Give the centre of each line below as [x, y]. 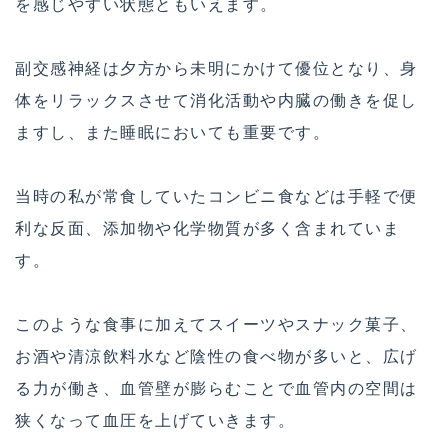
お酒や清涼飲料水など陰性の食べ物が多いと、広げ [216, 356]
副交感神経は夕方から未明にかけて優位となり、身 [216, 68]
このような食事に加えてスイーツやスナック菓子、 [216, 324]
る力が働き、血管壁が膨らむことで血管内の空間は [216, 388]
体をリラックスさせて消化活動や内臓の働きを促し [216, 100]
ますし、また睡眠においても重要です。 [172, 132]
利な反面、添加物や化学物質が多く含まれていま [207, 228]
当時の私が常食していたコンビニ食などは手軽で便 [216, 196]
